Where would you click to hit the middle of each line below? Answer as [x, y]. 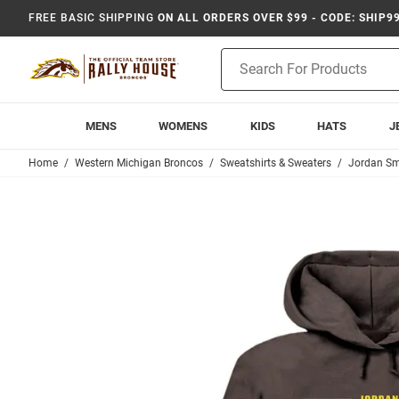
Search [240, 76]
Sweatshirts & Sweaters [276, 163]
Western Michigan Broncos [139, 163]
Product [243, 57]
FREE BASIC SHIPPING [92, 18]
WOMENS [183, 126]
